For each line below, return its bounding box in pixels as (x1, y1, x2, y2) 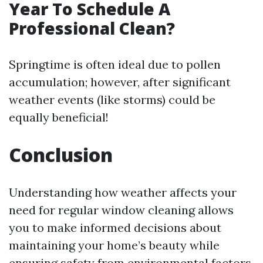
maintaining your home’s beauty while (9, 238, 220, 252)
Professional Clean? (9, 17, 175, 39)
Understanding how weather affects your (9, 185, 237, 200)
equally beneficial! (9, 110, 109, 124)
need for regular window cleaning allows (9, 203, 234, 217)
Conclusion (9, 142, 113, 167)
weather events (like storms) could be (9, 92, 215, 107)
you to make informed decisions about (9, 220, 221, 235)
